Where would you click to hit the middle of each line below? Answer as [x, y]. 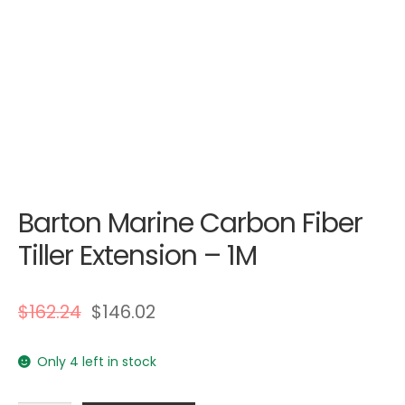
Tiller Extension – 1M [137, 256]
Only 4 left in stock [97, 362]
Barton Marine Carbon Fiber [190, 224]
